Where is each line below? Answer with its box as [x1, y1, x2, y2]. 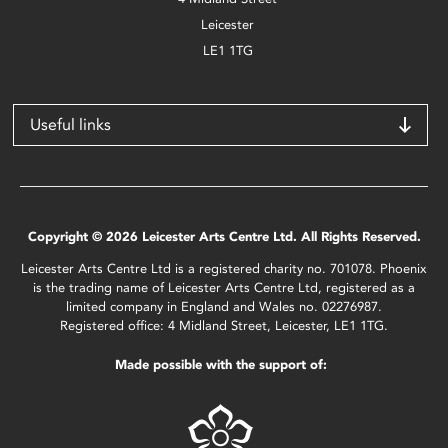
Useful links [30, 115, 111, 134]
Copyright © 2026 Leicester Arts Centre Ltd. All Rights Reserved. [27, 229, 421, 244]
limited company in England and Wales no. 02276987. [66, 299, 382, 314]
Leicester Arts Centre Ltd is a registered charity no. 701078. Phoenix [21, 261, 427, 276]
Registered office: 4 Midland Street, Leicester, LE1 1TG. [60, 318, 388, 333]
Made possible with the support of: [114, 357, 327, 372]
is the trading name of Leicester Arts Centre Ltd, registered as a [33, 280, 415, 295]
